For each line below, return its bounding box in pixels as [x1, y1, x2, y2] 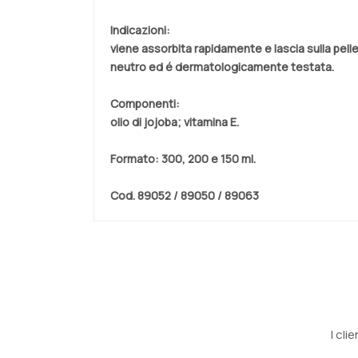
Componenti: [110, 96, 180, 111]
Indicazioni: [110, 22, 170, 38]
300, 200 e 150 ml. [159, 151, 256, 166]
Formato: [110, 151, 159, 166]
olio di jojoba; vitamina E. [110, 114, 239, 129]
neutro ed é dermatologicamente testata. [110, 59, 334, 74]
